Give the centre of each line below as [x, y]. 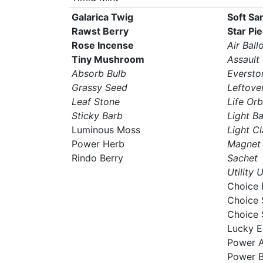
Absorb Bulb [99, 73]
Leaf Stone [95, 102]
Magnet [244, 144]
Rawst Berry [100, 31]
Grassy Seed [99, 87]
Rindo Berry [97, 158]
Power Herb [98, 144]
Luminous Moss [106, 130]
